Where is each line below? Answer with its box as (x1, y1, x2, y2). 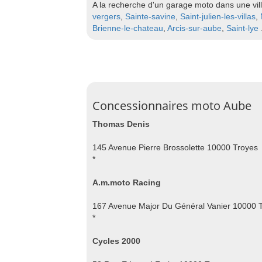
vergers (92, 12, 120, 21)
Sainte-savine (125, 12, 175, 21)
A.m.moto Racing (92, 178, 161, 187)
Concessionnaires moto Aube (92, 98, 251, 113)
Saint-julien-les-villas (180, 12, 256, 21)
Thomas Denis (92, 119, 150, 129)
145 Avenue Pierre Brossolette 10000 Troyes (92, 143, 258, 152)
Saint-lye (226, 23, 258, 33)
